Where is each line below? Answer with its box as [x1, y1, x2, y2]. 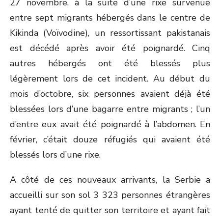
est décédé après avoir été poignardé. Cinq [10, 42, 210, 54]
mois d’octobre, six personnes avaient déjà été [10, 88, 210, 100]
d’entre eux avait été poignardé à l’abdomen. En [10, 118, 210, 130]
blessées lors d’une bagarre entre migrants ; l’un [10, 103, 210, 115]
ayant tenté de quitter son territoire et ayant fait [10, 204, 210, 216]
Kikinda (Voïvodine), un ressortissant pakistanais [10, 27, 210, 39]
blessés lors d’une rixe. [10, 149, 101, 161]
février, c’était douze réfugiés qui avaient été [10, 134, 210, 145]
